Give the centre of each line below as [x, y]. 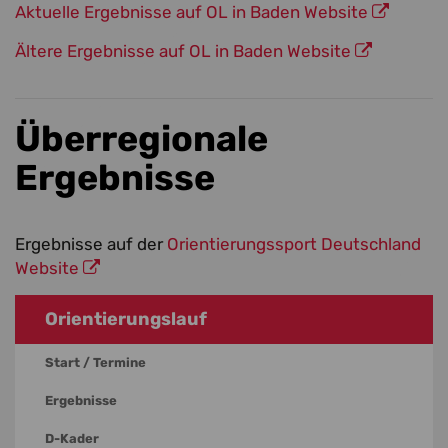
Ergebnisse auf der [89, 244]
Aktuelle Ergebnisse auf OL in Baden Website [191, 12]
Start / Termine [95, 363]
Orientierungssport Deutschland [292, 244]
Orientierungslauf [126, 319]
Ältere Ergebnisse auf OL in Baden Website [183, 51]
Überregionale [141, 139]
